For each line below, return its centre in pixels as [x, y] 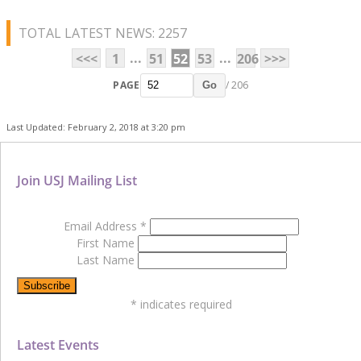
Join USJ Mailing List [77, 180]
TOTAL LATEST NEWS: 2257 [103, 33]
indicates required [185, 304]
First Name [107, 243]
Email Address [102, 226]
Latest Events [58, 344]
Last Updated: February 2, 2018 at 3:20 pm [96, 127]
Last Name [107, 259]
